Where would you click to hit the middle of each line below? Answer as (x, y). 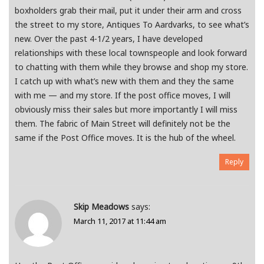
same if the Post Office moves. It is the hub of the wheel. (125, 138)
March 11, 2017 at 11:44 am (120, 221)
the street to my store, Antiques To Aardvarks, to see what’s (132, 25)
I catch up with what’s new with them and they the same (124, 81)
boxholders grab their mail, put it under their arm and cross (128, 11)
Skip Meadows (101, 207)
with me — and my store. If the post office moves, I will (123, 95)
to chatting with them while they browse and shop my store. (131, 67)
